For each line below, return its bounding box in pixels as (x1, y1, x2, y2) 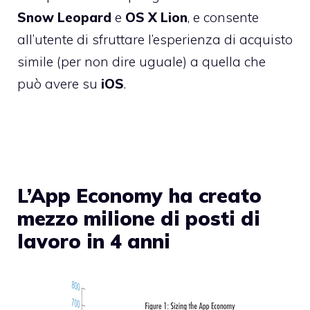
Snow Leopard (17, 9, 111, 26)
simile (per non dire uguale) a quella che (17, 53, 266, 71)
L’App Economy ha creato (17, 183, 262, 208)
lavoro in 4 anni (17, 228, 170, 253)
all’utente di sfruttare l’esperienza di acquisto (17, 31, 293, 48)
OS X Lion (125, 9, 188, 26)
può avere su (17, 75, 101, 93)
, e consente (188, 9, 259, 26)
